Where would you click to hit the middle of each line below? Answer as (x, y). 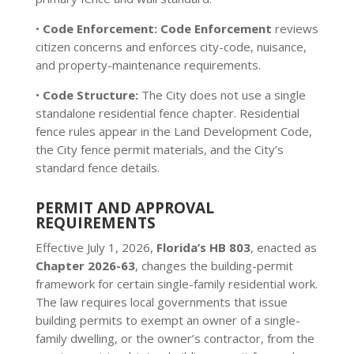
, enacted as (283, 247)
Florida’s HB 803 (203, 247)
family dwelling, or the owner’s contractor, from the (175, 338)
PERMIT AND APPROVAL (124, 208)
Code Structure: (90, 95)
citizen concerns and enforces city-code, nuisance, (171, 47)
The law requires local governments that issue (161, 302)
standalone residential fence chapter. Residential (167, 113)
